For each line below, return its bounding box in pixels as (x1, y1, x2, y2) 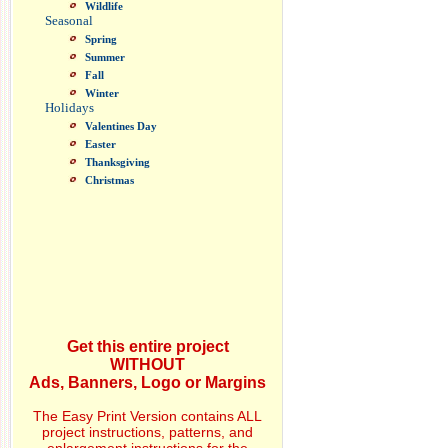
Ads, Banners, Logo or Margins (29, 373, 266, 391)
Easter (85, 137, 116, 150)
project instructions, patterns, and (42, 423, 253, 440)
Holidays (45, 100, 94, 115)
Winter (85, 86, 119, 99)
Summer (85, 50, 125, 63)
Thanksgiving (85, 155, 150, 168)
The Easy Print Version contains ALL (33, 407, 262, 424)
